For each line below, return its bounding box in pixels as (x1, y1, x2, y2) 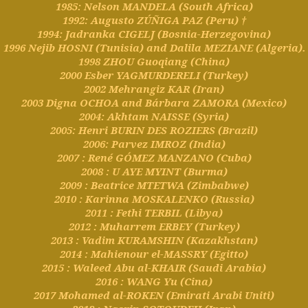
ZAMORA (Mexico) (190, 95, 287, 109)
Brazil (222, 122, 254, 137)
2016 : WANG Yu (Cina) (96, 274, 212, 288)
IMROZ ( (147, 136, 193, 151)
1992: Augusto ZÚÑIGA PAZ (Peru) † (62, 12, 246, 27)
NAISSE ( (148, 109, 197, 123)
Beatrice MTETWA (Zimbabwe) (87, 177, 249, 192)
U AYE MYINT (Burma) (109, 164, 228, 178)
